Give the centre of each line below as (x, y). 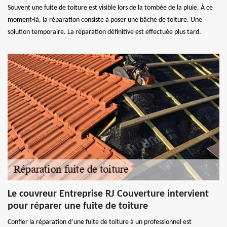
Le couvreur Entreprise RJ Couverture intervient (108, 194)
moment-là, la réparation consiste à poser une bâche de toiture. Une (105, 20)
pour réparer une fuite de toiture (78, 206)
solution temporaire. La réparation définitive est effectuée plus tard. (104, 32)
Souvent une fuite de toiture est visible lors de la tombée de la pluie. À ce (110, 8)
